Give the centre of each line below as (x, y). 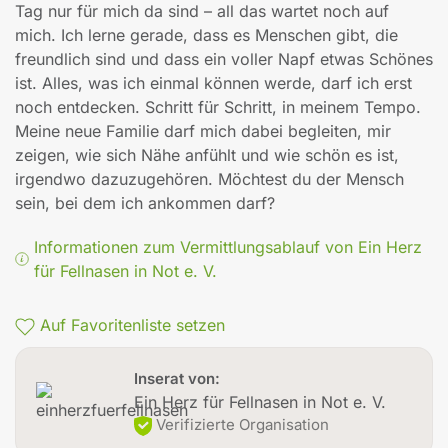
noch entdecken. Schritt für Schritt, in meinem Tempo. (218, 107)
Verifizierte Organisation (240, 425)
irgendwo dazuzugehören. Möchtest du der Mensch (209, 179)
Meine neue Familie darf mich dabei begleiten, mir (203, 131)
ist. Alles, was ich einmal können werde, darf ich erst (213, 83)
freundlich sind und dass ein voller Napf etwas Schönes (224, 59)
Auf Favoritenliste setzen (132, 325)
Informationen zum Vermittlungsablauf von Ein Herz (227, 247)
